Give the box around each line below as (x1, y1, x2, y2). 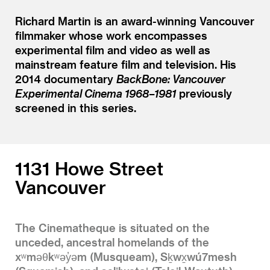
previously (176, 87, 232, 100)
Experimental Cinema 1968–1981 (15, 87, 176, 100)
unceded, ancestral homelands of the (15, 236, 209, 249)
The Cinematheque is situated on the (15, 221, 210, 234)
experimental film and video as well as (15, 43, 210, 57)
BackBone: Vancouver (116, 72, 225, 86)
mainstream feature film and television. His (15, 58, 236, 71)
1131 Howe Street (15, 157, 163, 180)
